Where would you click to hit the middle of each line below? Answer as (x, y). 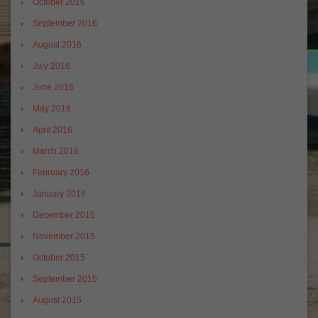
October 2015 (59, 258)
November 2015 (64, 237)
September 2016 (65, 24)
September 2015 (65, 279)
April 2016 (53, 130)
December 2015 (64, 215)
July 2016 (51, 66)
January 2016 (59, 194)
